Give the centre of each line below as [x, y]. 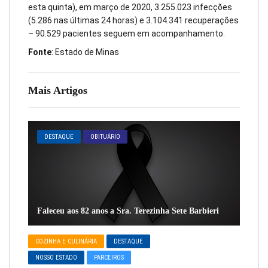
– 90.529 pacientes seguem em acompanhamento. [127, 34]
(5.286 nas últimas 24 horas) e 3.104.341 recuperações [133, 21]
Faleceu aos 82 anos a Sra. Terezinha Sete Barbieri [128, 211]
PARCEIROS [109, 258]
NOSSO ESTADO [57, 258]
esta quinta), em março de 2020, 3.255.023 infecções [130, 7]
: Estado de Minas [85, 52]
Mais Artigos [58, 90]
